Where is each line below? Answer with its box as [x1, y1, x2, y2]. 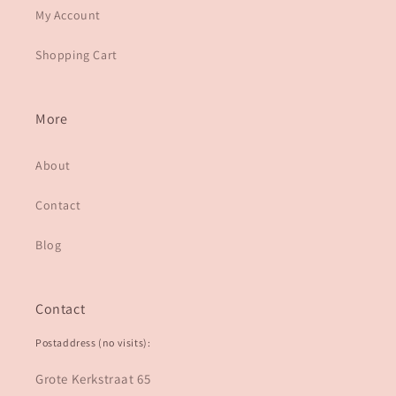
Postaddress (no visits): [35, 336, 151, 350]
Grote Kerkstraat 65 [35, 370, 151, 388]
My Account [35, 7, 101, 24]
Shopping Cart [35, 47, 118, 64]
